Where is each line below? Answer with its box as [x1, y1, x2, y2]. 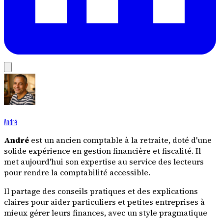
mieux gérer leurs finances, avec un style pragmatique [4, 207, 207, 219]
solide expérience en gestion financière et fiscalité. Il [4, 145, 201, 157]
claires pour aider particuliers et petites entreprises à [4, 196, 205, 208]
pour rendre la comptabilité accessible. [4, 167, 150, 178]
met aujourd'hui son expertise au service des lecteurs [4, 156, 204, 167]
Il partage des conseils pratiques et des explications [4, 186, 198, 197]
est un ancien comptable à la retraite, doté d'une [29, 135, 212, 146]
